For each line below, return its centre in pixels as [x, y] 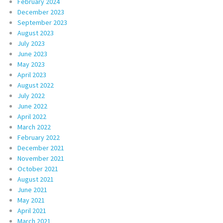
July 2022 [31, 95]
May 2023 [31, 64]
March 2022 [34, 127]
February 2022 [39, 137]
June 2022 [32, 106]
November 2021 [41, 158]
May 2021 [31, 200]
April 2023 [32, 74]
